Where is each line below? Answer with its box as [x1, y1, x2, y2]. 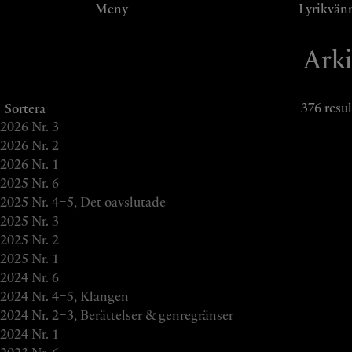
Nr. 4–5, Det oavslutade [31, 194, 166, 211]
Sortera [5, 101, 46, 118]
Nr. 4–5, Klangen [31, 288, 129, 306]
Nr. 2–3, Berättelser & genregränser [31, 307, 233, 324]
